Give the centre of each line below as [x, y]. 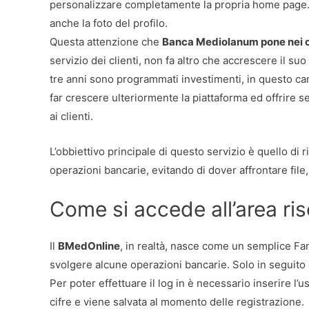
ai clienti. [71, 116]
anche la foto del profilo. [109, 23]
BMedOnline [89, 246]
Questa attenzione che [106, 41]
